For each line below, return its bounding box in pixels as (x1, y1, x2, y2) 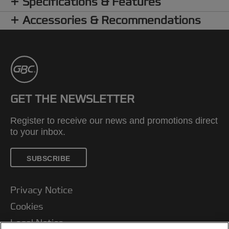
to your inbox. (10, 126, 65, 137)
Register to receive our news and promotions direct (10, 115, 218, 126)
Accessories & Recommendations (22, 13, 201, 28)
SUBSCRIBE (27, 154, 71, 163)
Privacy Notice (10, 184, 73, 196)
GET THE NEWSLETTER (10, 91, 134, 106)
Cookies (10, 200, 43, 213)
